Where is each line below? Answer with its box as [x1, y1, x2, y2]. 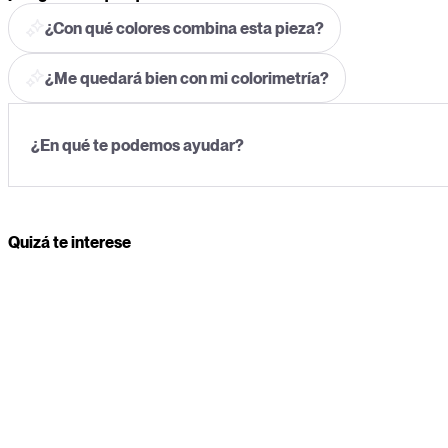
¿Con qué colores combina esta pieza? [45, 18, 324, 38]
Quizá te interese [8, 232, 131, 252]
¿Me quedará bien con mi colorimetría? [45, 68, 329, 88]
